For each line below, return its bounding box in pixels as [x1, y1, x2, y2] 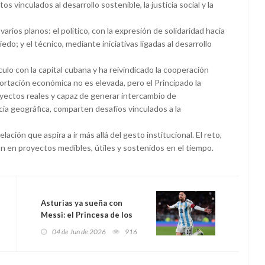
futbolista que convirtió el [41, 234, 139, 244]
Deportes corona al [41, 222, 113, 232]
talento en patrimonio [41, 245, 123, 256]
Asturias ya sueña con [41, 198, 122, 208]
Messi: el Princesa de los [41, 210, 132, 220]
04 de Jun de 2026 [52, 227, 106, 237]
